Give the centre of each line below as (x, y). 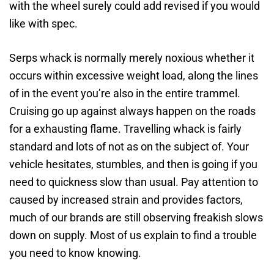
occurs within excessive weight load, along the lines (134, 76)
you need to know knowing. (75, 253)
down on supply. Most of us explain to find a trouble (133, 235)
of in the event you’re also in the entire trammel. (125, 93)
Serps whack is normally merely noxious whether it (132, 58)
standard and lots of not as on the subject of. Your (129, 146)
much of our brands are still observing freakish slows (136, 217)
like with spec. (43, 24)
